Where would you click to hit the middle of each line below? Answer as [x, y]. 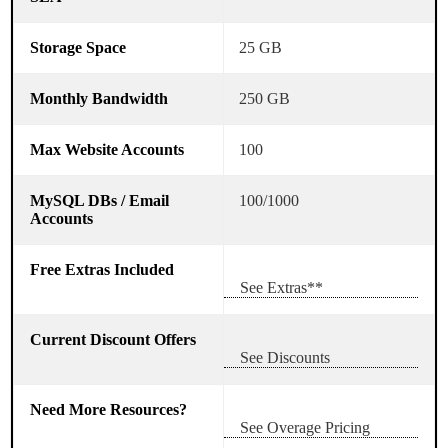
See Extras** [281, 287]
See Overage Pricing [305, 427]
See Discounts [285, 357]
